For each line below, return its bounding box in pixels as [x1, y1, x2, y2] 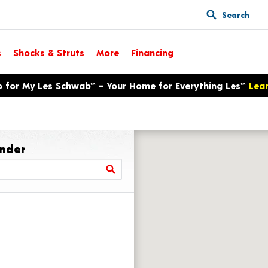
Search [222, 9, 249, 20]
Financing [131, 46, 173, 58]
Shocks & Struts [13, 46, 84, 58]
